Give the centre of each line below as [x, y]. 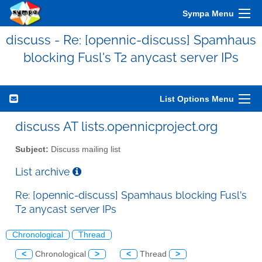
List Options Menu [197, 99]
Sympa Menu [208, 13]
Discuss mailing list [85, 149]
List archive [44, 171]
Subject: [32, 149]
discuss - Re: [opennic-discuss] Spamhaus [131, 40]
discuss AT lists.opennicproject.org [116, 126]
